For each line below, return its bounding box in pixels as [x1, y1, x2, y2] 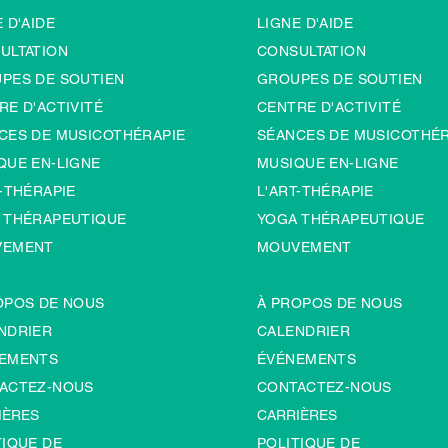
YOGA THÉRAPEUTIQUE [257, 211, 425, 227]
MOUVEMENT [257, 239, 352, 255]
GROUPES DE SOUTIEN [257, 71, 423, 87]
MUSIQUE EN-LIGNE [257, 155, 399, 171]
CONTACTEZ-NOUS [257, 379, 392, 395]
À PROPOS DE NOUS [257, 295, 403, 311]
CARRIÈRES [257, 407, 337, 423]
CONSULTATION [257, 43, 367, 59]
